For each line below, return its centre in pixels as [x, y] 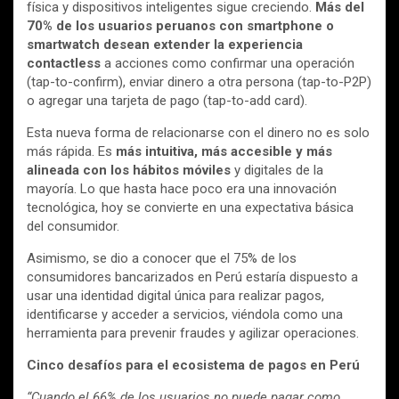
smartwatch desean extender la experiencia [165, 45]
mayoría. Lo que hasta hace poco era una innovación [182, 189]
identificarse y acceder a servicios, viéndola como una [185, 315]
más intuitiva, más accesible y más [224, 152]
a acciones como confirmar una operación [228, 64]
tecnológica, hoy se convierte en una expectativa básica [190, 208]
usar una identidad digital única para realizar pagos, [175, 296]
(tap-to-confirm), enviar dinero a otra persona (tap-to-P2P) [199, 82]
